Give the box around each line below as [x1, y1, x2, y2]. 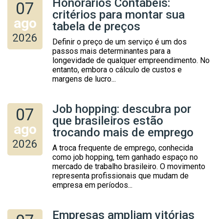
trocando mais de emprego [52, 125, 194, 139]
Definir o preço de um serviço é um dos [52, 37, 187, 46]
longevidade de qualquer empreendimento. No [52, 55, 210, 65]
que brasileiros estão [52, 113, 163, 128]
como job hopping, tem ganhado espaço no [52, 152, 198, 162]
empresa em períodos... [52, 180, 132, 190]
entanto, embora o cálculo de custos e [52, 65, 182, 74]
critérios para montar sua [52, 7, 185, 22]
